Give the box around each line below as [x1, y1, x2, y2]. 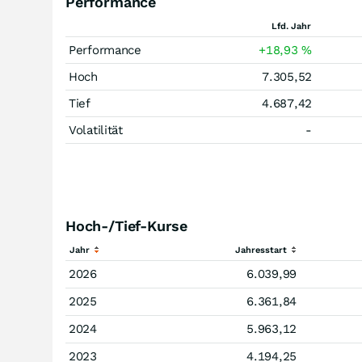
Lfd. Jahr [271, 21, 311, 32]
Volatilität [69, 123, 123, 137]
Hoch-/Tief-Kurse [65, 217, 188, 234]
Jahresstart [235, 245, 287, 255]
